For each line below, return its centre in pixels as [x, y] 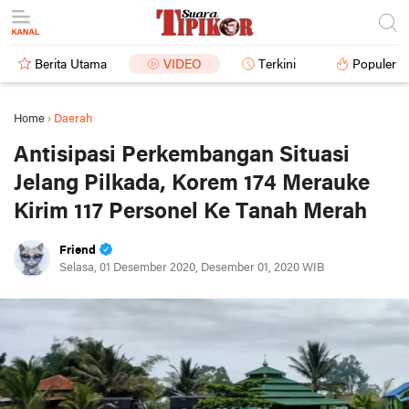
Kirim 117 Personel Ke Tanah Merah [190, 212]
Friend [78, 251]
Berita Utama [71, 65]
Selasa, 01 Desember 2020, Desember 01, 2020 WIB [192, 268]
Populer [374, 65]
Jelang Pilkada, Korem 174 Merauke [192, 184]
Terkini [277, 65]
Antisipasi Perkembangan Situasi [182, 156]
